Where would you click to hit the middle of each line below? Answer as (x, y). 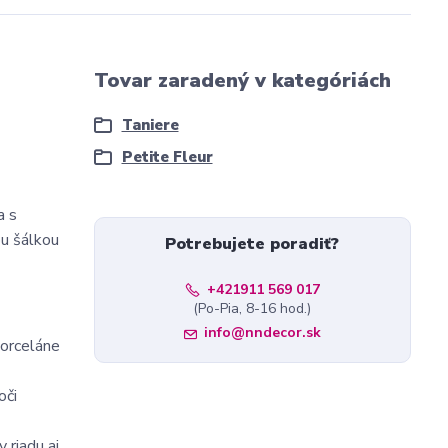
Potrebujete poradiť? (252, 244)
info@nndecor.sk (262, 332)
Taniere (150, 125)
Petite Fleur (167, 157)
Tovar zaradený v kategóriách (242, 80)
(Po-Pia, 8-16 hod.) (252, 308)
